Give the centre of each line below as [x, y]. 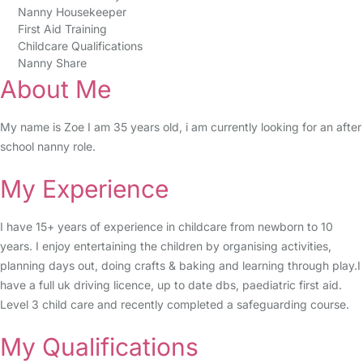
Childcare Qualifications [80, 46]
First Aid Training [62, 29]
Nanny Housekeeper [72, 12]
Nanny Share [52, 63]
